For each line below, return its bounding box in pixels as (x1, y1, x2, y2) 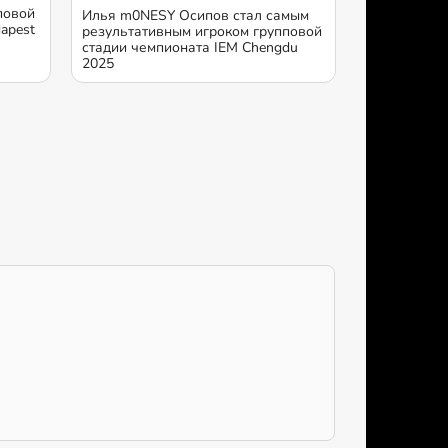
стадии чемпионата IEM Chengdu (82, 37, 298, 57)
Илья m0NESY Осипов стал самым (82, 5, 309, 25)
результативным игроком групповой (82, 21, 322, 41)
